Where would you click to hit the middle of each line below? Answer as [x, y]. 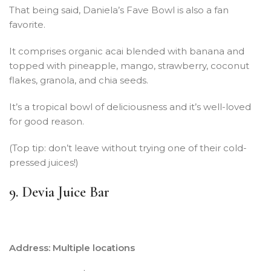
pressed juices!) [44, 162]
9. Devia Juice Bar [59, 192]
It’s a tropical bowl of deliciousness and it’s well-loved [130, 106]
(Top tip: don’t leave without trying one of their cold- [128, 148]
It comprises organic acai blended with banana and [127, 51]
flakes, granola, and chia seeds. [79, 80]
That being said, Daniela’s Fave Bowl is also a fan [119, 10]
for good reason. [47, 121]
